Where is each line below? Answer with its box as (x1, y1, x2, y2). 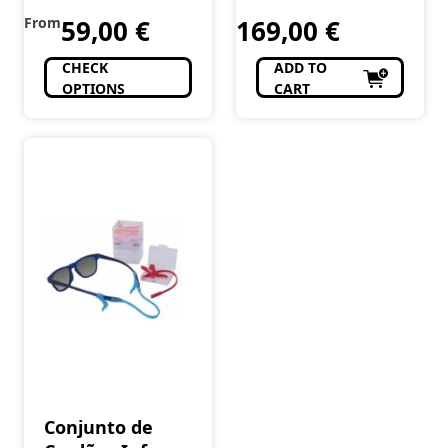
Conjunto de (44, 415, 153, 439)
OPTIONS (62, 78, 125, 98)
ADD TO (274, 57, 327, 77)
